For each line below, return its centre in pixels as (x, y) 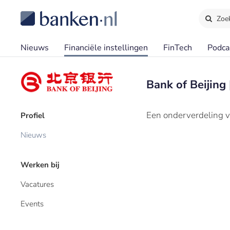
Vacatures (37, 184)
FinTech (178, 48)
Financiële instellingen (106, 48)
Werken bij (40, 165)
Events (32, 204)
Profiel (33, 116)
